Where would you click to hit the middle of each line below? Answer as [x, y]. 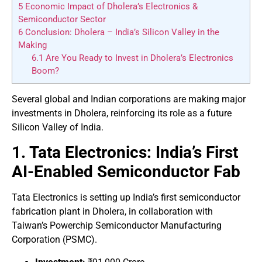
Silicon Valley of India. [58, 127]
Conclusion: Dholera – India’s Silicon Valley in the [121, 32]
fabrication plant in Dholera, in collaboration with [112, 212]
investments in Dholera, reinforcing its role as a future [122, 113]
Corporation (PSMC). [54, 240]
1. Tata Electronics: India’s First [125, 153]
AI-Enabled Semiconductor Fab [126, 172]
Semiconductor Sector [62, 19]
